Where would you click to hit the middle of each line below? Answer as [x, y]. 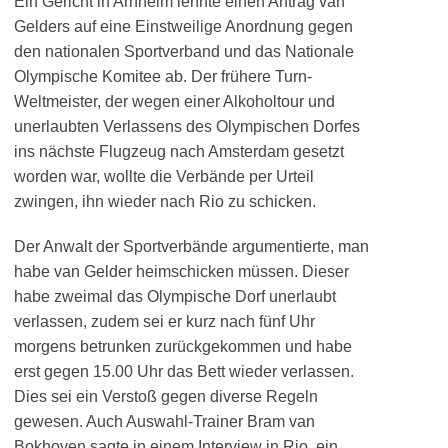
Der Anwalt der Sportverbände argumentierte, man [191, 246]
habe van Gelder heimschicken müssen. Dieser [181, 271]
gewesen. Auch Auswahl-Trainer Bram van [164, 421]
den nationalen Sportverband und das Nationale [184, 51]
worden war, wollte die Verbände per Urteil [164, 176]
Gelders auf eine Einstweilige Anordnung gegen [183, 26]
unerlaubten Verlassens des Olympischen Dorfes [187, 126]
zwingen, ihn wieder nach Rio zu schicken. [165, 201]
